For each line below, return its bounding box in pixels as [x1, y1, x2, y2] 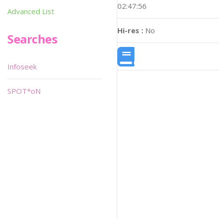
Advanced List [7, 6, 54, 16]
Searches [7, 31, 58, 47]
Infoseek [7, 62, 37, 71]
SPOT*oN [7, 86, 41, 96]
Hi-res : [117, 25, 143, 36]
